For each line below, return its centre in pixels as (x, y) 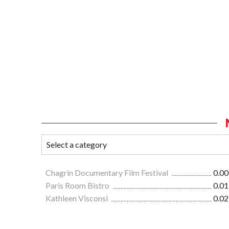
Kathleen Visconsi (77, 198)
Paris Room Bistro (78, 186)
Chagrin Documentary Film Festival (108, 173)
